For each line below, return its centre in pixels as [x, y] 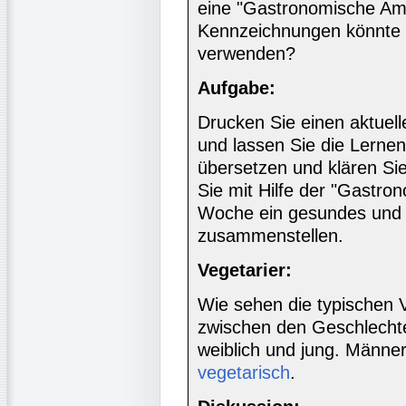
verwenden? [246, 53]
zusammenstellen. [271, 235]
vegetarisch [244, 372]
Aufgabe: [237, 87]
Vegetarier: [245, 270]
